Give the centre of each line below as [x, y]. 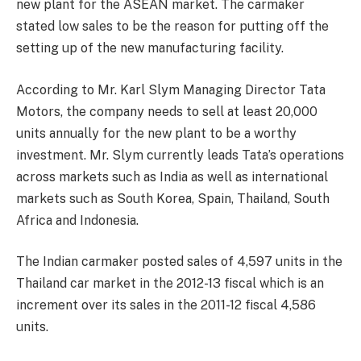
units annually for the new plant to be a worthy [156, 133]
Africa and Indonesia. [77, 220]
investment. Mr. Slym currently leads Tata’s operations [180, 155]
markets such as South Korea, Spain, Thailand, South [173, 198]
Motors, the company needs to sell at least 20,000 [167, 111]
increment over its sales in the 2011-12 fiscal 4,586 [166, 305]
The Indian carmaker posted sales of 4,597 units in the [179, 262]
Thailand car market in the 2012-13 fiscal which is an [170, 284]
